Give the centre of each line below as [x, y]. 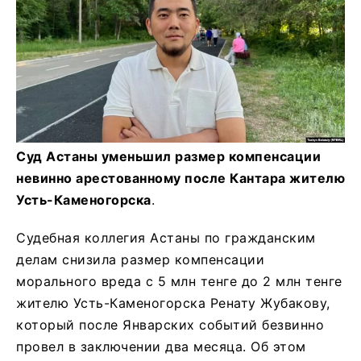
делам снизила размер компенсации [140, 260]
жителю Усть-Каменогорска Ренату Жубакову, [173, 303]
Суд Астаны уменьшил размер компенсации [168, 157]
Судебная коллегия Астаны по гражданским [166, 238]
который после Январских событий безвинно [170, 325]
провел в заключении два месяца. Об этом [161, 347]
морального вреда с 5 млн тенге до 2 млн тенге [179, 282]
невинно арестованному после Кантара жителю [180, 178]
